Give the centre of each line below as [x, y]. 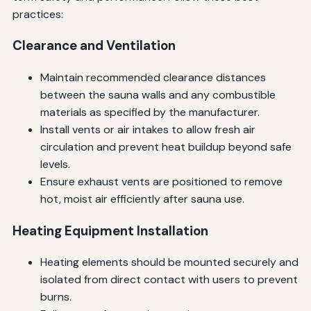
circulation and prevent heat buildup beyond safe [166, 146]
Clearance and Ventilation [94, 46]
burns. [56, 297]
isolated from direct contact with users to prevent [169, 280]
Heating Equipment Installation [110, 230]
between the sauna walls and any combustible [158, 94]
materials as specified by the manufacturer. [150, 112]
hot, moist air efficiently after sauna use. [142, 199]
